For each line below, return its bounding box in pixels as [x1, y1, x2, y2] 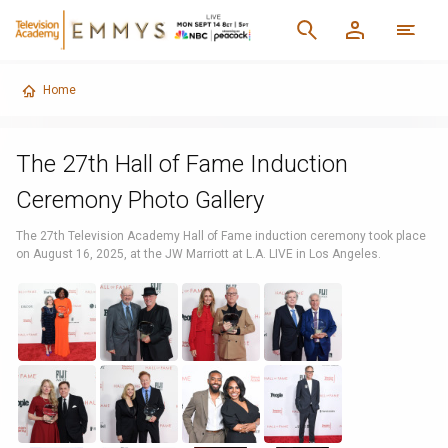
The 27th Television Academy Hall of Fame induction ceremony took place [15, 229, 426, 243]
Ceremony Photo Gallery [15, 186, 264, 214]
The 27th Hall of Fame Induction [15, 150, 348, 178]
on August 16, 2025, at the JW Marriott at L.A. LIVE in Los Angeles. [15, 247, 381, 261]
